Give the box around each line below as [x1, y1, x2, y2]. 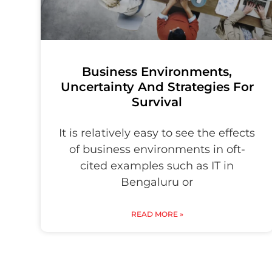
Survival [132, 95, 183, 110]
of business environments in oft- [69, 143, 245, 157]
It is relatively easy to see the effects [59, 126, 256, 140]
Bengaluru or [121, 175, 194, 189]
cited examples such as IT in [80, 159, 234, 173]
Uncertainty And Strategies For [60, 80, 254, 95]
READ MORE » [131, 209, 183, 219]
